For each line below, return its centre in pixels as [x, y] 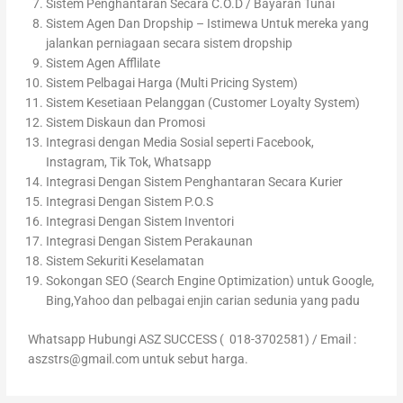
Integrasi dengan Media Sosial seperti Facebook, [180, 143]
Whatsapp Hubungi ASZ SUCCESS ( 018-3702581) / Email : [193, 339]
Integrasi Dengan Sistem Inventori [140, 222]
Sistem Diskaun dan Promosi [126, 123]
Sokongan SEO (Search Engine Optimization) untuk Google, [210, 281]
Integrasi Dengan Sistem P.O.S [130, 202]
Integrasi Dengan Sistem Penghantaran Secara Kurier [195, 182]
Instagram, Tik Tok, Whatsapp [129, 162]
